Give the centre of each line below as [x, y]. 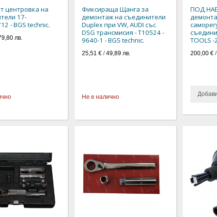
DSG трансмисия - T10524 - [123, 33]
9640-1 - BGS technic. [113, 40]
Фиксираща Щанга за [116, 9]
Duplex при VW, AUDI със [119, 25]
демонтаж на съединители [124, 17]
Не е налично [101, 97]
